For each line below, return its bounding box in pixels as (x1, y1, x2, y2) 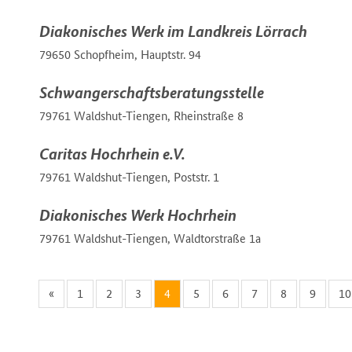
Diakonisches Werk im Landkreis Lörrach (39, 20, 307, 41)
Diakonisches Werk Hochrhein (39, 204, 236, 225)
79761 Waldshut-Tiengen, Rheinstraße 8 (39, 108, 244, 123)
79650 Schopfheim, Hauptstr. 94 (39, 46, 201, 62)
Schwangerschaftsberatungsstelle (39, 82, 264, 102)
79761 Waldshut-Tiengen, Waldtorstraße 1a (39, 230, 261, 246)
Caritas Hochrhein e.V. (39, 143, 185, 163)
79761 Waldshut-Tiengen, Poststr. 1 (39, 169, 219, 185)
